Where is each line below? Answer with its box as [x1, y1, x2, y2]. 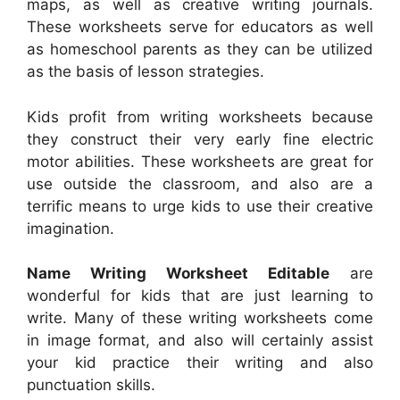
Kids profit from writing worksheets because [27, 107, 373, 126]
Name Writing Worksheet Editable [27, 264, 329, 283]
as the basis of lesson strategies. [27, 62, 264, 81]
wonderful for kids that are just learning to [27, 287, 373, 305]
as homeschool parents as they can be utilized [27, 40, 373, 59]
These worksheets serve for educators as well [27, 18, 373, 37]
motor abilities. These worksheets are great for [27, 152, 373, 171]
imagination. [27, 219, 114, 237]
